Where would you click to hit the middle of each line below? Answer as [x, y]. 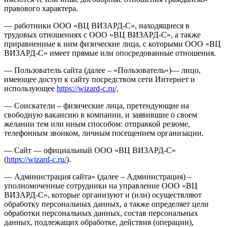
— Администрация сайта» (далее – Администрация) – [98, 176]
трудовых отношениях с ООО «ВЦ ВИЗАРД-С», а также [102, 34]
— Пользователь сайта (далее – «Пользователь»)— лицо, [102, 70]
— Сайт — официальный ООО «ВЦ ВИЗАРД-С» [90, 150]
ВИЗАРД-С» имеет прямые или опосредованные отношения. [110, 53]
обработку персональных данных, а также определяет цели [106, 204]
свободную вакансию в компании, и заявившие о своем [101, 115]
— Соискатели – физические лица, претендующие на [97, 105]
